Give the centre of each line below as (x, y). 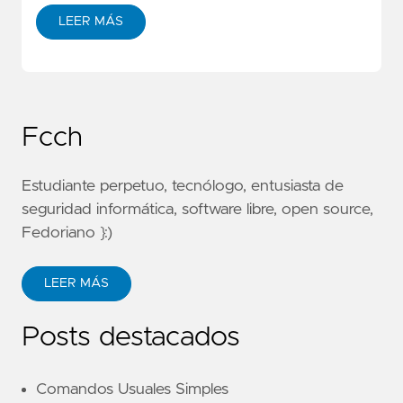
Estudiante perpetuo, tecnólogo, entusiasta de (183, 187)
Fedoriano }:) (67, 233)
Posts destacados (131, 338)
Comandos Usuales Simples (132, 390)
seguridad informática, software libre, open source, (197, 210)
